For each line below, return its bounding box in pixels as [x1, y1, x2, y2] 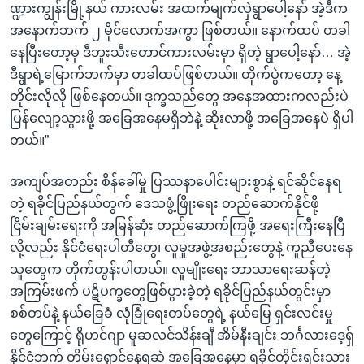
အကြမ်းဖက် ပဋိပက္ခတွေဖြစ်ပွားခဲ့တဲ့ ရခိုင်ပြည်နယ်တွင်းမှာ [10, 284, 331, 298]
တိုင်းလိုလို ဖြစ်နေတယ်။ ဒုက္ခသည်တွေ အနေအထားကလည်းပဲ [10, 89, 349, 103]
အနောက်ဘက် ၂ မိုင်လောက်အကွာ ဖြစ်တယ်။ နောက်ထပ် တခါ [10, 23, 350, 37]
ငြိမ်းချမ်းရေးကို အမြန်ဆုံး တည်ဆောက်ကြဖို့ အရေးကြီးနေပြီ [10, 218, 345, 232]
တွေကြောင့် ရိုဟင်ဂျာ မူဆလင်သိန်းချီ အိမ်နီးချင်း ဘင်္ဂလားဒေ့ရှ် [10, 327, 354, 342]
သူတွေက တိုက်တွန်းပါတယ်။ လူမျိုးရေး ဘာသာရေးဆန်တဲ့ [10, 262, 331, 276]
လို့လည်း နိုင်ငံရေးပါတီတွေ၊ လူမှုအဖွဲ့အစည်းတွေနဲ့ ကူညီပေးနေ [10, 240, 353, 254]
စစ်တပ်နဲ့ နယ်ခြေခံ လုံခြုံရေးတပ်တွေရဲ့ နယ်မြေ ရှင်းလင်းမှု [10, 305, 333, 320]
